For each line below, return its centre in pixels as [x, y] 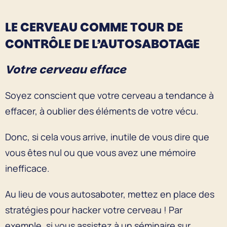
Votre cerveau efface [67, 69]
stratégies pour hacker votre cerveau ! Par [94, 210]
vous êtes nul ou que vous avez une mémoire [101, 152]
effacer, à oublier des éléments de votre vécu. [103, 111]
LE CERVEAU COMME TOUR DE [94, 27]
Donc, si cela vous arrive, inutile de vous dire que [107, 137]
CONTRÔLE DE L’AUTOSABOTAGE [105, 44]
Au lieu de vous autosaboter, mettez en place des [110, 194]
